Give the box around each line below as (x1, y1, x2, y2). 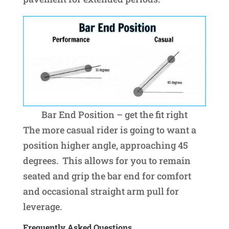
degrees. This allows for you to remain (22, 154, 191, 167)
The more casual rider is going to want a (22, 123, 196, 136)
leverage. (22, 200, 62, 213)
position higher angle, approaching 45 (22, 139, 188, 151)
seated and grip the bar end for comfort (22, 169, 191, 182)
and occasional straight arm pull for (22, 185, 179, 197)
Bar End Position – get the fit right (41, 108, 188, 121)
